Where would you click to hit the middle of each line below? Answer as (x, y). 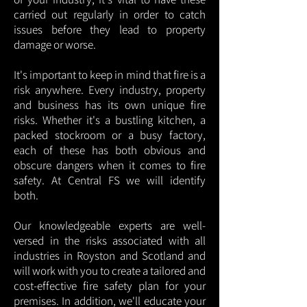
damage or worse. (56, 45)
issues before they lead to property (110, 29)
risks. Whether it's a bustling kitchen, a (110, 120)
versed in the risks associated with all (110, 241)
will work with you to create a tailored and (110, 271)
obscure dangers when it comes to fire (110, 165)
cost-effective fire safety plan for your (110, 286)
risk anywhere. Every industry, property (110, 90)
